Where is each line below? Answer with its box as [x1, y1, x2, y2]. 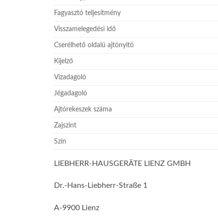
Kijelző [54, 57, 73, 65]
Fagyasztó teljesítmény [54, 9, 121, 17]
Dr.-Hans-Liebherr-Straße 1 [54, 182, 148, 190]
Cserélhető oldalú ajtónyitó [54, 41, 134, 49]
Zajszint [54, 121, 77, 129]
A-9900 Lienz [54, 204, 100, 212]
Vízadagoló [54, 73, 87, 81]
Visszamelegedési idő [54, 25, 116, 33]
